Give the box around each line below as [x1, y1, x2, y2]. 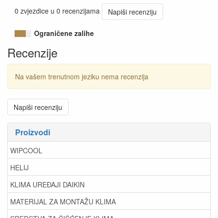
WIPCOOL [10, 145, 42, 155]
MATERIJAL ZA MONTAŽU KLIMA [10, 196, 116, 206]
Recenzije [7, 44, 57, 61]
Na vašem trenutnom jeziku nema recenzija [15, 72, 148, 81]
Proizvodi [15, 127, 50, 138]
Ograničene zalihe [34, 28, 94, 38]
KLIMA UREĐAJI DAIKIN [10, 179, 85, 189]
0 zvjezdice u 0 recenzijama [15, 5, 100, 16]
